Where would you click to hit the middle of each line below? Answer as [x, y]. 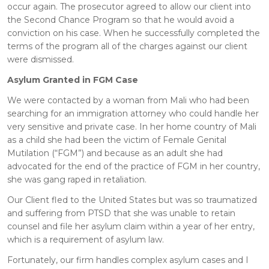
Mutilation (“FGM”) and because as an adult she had [115, 153]
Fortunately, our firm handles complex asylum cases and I [128, 260]
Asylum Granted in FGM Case [73, 80]
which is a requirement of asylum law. [86, 239]
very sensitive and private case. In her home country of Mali [132, 126]
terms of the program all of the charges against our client [127, 46]
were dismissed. [41, 59]
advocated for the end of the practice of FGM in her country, [134, 166]
